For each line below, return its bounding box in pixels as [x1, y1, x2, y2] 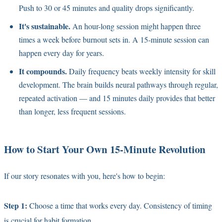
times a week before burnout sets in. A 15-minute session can [19, 34, 209, 45]
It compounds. [19, 65, 67, 77]
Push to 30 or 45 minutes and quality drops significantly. [19, 2, 194, 13]
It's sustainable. [19, 20, 70, 32]
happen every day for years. [19, 47, 104, 58]
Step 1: [4, 199, 27, 211]
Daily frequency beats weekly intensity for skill [67, 65, 216, 76]
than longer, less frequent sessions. [19, 106, 126, 116]
